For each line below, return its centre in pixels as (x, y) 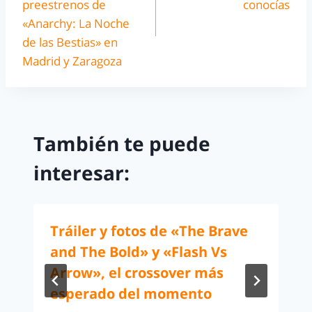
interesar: (81, 172)
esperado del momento (131, 293)
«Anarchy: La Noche (76, 24)
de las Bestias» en (70, 42)
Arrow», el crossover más (137, 272)
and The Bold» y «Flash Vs (139, 251)
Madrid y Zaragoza (72, 61)
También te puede (122, 143)
